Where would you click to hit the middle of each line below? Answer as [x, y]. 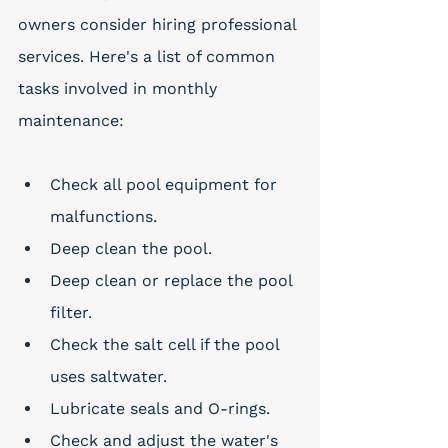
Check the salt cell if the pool [167, 344]
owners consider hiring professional [159, 24]
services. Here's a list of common [149, 56]
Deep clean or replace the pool [173, 280]
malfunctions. [103, 216]
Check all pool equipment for [166, 184]
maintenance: [71, 120]
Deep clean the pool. [131, 248]
